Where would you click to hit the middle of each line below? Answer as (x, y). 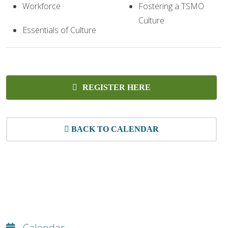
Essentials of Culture (59, 30)
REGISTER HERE (117, 88)
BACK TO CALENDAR (115, 129)
